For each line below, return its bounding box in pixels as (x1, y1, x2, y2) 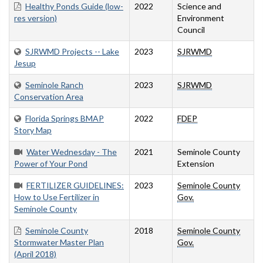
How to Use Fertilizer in (14, 192, 99, 203)
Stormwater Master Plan (14, 237, 104, 248)
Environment (177, 13, 224, 23)
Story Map (14, 125, 52, 136)
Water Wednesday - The (26, 147, 117, 157)
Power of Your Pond (14, 159, 87, 169)
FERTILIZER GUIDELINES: (26, 180, 124, 191)
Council (177, 25, 205, 35)
